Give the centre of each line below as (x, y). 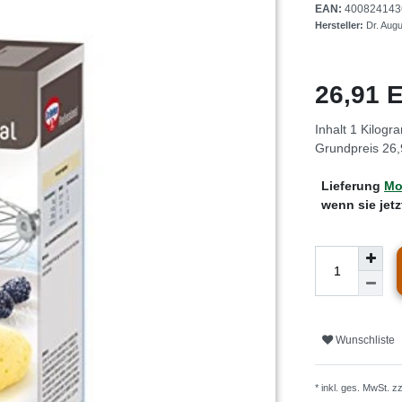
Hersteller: (341, 25)
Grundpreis (349, 148)
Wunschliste (365, 340)
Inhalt (332, 129)
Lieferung (353, 186)
